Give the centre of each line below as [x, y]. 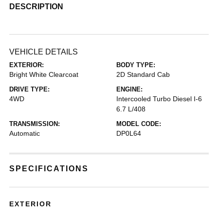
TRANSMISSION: [35, 124]
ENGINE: [129, 89]
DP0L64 [129, 133]
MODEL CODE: [139, 124]
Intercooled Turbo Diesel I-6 [159, 99]
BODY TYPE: [136, 65]
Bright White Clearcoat [44, 74]
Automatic [25, 133]
